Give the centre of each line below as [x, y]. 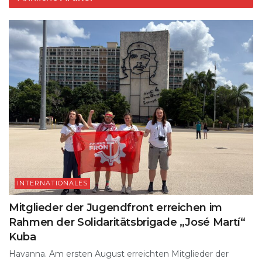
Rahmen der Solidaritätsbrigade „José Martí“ [127, 222]
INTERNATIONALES [52, 183]
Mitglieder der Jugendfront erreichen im [116, 207]
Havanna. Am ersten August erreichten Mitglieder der [119, 254]
